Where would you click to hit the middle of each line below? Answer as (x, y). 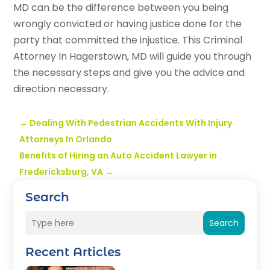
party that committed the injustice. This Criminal (128, 40)
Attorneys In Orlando (66, 140)
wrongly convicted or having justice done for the (128, 24)
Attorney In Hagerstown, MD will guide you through (133, 57)
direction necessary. (61, 89)
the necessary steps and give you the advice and (129, 73)
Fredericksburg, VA (61, 172)
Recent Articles (73, 252)
